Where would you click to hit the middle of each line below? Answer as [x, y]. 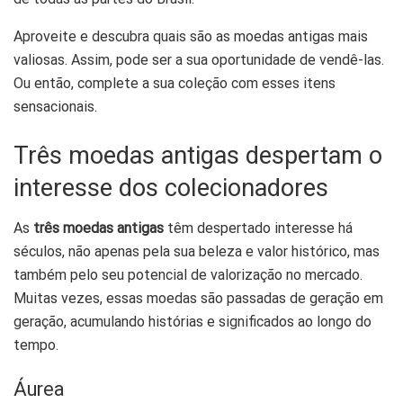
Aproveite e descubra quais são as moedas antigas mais [191, 37]
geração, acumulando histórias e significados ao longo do [193, 321]
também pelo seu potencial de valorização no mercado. [188, 274]
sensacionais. [55, 107]
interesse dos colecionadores [171, 188]
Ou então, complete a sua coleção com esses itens [175, 84]
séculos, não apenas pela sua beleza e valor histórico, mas [197, 251]
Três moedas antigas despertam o [198, 155]
